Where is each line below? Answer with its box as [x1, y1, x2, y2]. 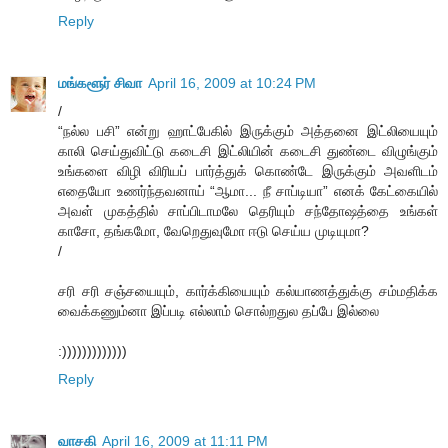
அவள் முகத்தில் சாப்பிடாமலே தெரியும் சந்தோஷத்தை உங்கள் [58, 203, 438, 220]
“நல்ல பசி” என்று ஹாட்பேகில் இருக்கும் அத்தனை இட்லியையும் [58, 123, 438, 140]
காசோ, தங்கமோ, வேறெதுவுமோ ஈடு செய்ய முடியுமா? [58, 223, 369, 240]
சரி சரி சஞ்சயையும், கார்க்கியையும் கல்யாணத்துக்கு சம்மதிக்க [58, 283, 438, 300]
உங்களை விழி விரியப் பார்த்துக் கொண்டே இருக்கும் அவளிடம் [58, 163, 438, 180]
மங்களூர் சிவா [58, 75, 142, 92]
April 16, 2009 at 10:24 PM [148, 75, 316, 92]
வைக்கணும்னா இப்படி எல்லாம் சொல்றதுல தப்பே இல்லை [58, 303, 379, 320]
